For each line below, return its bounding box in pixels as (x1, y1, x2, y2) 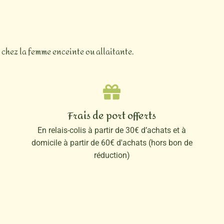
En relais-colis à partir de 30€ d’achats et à (37, 125, 186, 135)
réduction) (93, 150, 130, 160)
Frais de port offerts (67, 106, 156, 126)
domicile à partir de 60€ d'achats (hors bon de (31, 138, 192, 148)
